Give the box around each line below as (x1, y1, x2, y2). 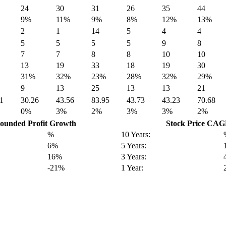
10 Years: (121, 130, 151, 139)
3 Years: (121, 152, 147, 161)
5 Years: (121, 141, 147, 150)
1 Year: (121, 163, 144, 172)
